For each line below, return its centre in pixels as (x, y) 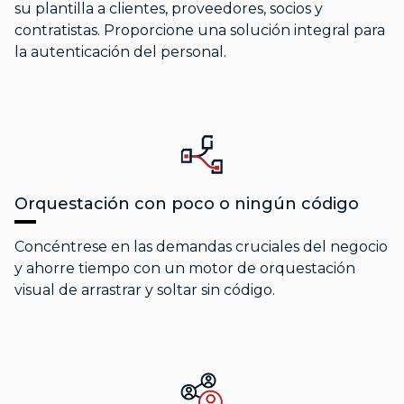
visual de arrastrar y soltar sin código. (145, 289)
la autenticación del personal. (120, 51)
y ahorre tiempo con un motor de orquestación (185, 268)
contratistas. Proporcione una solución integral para (200, 30)
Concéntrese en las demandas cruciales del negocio (201, 246)
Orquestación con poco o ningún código (187, 203)
